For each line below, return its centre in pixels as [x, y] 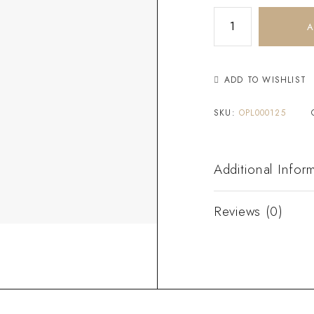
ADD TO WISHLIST [265, 80]
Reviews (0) [248, 211]
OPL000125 [262, 112]
